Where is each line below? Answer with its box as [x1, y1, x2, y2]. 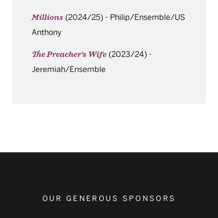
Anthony [32, 28, 62, 37]
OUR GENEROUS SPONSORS [42, 194, 176, 203]
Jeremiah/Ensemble [32, 65, 106, 74]
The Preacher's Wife [32, 51, 107, 58]
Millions [32, 14, 63, 21]
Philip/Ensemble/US [110, 13, 185, 22]
